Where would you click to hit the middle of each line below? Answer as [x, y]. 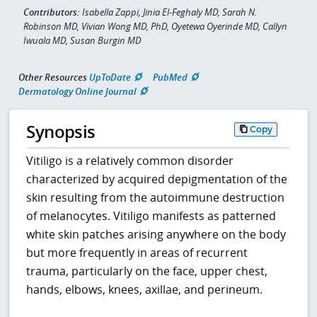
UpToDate [110, 77]
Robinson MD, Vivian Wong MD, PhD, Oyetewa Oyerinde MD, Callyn [155, 26]
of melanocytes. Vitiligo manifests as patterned [151, 215]
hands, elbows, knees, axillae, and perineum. [145, 289]
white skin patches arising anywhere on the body [156, 234]
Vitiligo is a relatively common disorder [130, 160]
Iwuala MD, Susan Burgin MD [82, 40]
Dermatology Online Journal [77, 92]
